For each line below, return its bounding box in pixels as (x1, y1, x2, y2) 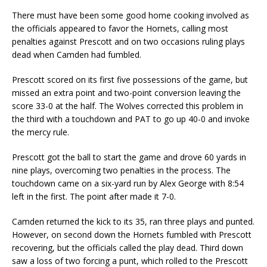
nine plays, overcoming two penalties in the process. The (12, 164, 231, 176)
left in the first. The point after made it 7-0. (12, 190, 176, 202)
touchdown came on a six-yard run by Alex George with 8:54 (12, 177, 244, 189)
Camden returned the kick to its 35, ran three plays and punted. (12, 215, 254, 227)
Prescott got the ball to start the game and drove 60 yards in (12, 151, 246, 163)
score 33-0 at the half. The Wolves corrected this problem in (12, 100, 243, 111)
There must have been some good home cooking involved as (12, 9, 249, 21)
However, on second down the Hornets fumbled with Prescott (12, 228, 252, 240)
